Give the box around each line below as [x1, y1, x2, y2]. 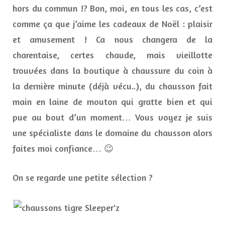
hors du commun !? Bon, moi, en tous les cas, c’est [13, 3, 212, 14]
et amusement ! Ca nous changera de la [13, 34, 212, 45]
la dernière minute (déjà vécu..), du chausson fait [13, 80, 212, 92]
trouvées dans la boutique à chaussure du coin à [13, 65, 212, 76]
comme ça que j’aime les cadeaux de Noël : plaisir [13, 18, 212, 30]
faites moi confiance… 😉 [13, 143, 114, 154]
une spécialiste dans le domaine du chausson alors [13, 127, 212, 139]
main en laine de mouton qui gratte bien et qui [13, 96, 212, 107]
